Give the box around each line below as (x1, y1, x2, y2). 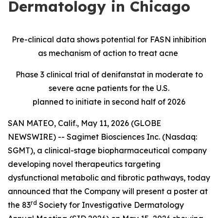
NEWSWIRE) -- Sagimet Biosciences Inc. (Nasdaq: (8, 132, 197, 142)
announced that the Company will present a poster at (8, 186, 208, 196)
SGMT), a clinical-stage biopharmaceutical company (8, 145, 207, 155)
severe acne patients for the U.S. (49, 83, 169, 93)
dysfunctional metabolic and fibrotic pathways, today (8, 173, 210, 182)
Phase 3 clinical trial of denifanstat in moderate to (15, 70, 203, 79)
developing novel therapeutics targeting (8, 159, 161, 169)
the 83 (8, 200, 31, 210)
